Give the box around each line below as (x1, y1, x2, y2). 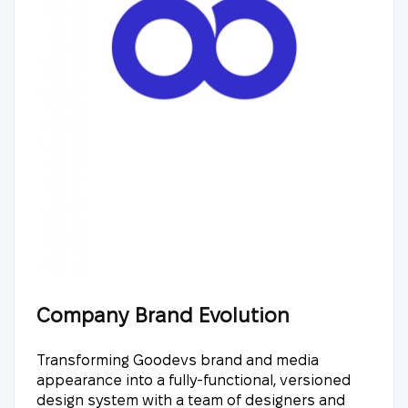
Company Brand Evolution (36, 303, 290, 326)
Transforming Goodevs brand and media (36, 352, 319, 368)
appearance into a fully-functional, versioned (36, 372, 351, 388)
